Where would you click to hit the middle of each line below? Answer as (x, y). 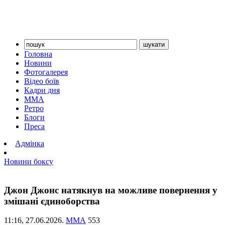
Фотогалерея (46, 72)
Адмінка (30, 143)
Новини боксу (29, 161)
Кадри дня (42, 90)
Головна (38, 54)
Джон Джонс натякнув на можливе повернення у (111, 190)
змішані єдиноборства (52, 201)
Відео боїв (42, 81)
